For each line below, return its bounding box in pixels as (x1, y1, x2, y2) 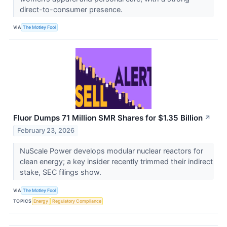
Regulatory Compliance (52, 198, 101, 204)
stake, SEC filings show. (19, 168, 103, 177)
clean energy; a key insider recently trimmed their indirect (19, 157, 213, 166)
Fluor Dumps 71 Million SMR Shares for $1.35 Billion (13, 112, 203, 123)
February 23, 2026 (17, 127, 75, 135)
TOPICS (13, 198, 32, 204)
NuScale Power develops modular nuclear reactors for (19, 146, 203, 156)
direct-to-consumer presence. (19, 5, 125, 14)
